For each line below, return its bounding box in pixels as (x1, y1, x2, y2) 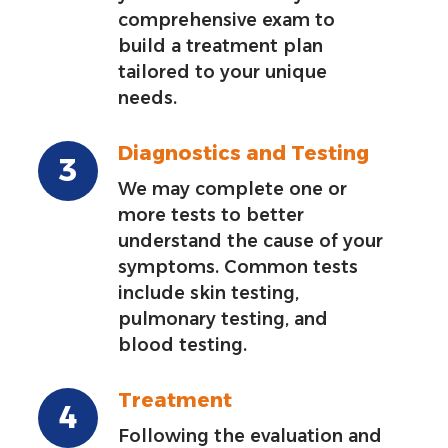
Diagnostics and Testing (118, 140, 370, 165)
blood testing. (118, 333, 248, 355)
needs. (118, 86, 178, 108)
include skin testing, (118, 281, 300, 303)
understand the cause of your (118, 229, 384, 251)
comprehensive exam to (118, 8, 336, 30)
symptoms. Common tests (118, 255, 359, 277)
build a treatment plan (118, 34, 324, 56)
